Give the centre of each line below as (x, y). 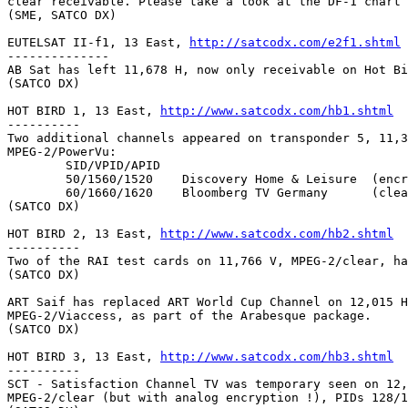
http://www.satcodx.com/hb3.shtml (277, 356)
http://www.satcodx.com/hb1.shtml (277, 110)
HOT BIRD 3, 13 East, (84, 356)
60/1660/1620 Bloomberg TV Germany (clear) (36, 192)
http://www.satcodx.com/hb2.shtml (277, 233)
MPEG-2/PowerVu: (62, 151)
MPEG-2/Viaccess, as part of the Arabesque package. (189, 315)
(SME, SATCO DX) (62, 15)
